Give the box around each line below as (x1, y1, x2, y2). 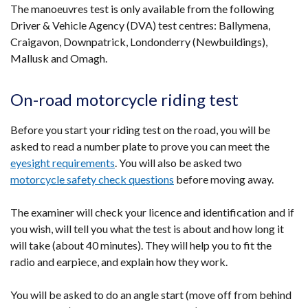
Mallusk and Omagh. (10, 52, 107, 65)
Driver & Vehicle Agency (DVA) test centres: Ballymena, (10, 19, 270, 32)
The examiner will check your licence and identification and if (10, 206, 294, 219)
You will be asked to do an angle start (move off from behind (10, 288, 291, 301)
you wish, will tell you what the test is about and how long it (10, 222, 284, 235)
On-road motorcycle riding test (10, 89, 239, 109)
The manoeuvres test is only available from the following (10, 2, 274, 15)
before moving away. (174, 173, 276, 186)
